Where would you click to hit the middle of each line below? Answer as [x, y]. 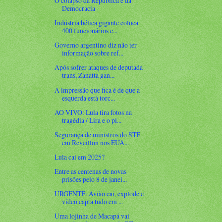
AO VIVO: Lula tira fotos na [93, 112]
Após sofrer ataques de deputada [99, 67]
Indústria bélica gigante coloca [97, 23]
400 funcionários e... [90, 31]
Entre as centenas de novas [91, 171]
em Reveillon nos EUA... [96, 142]
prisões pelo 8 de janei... [95, 179]
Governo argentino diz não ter [96, 45]
